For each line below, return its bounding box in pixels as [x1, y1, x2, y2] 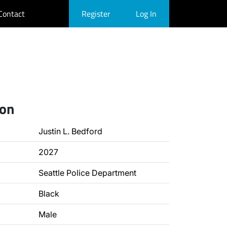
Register [82, 8, 110, 20]
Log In [136, 8, 157, 20]
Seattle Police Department [39, 168, 136, 178]
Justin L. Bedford [39, 126, 102, 136]
